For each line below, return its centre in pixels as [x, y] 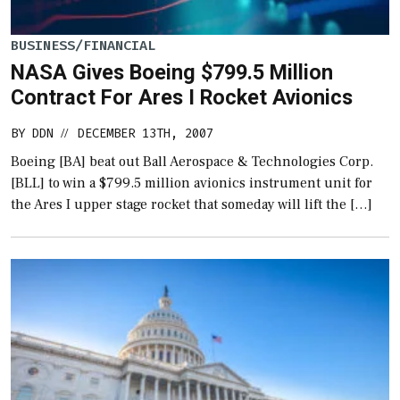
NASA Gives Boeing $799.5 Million [172, 72]
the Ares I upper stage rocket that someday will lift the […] [192, 204]
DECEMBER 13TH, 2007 [146, 133]
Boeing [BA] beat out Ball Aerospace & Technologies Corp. [192, 161]
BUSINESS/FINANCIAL [83, 46]
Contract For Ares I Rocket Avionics [182, 97]
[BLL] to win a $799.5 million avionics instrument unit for [192, 183]
